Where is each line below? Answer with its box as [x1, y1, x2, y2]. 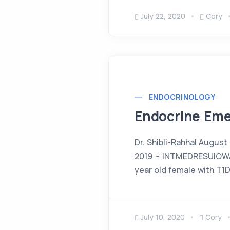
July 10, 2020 [141, 212, 185, 222]
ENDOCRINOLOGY [149, 92, 216, 102]
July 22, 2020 [141, 11, 185, 21]
